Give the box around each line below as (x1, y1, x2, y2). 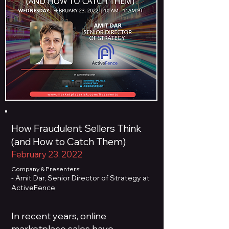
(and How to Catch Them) (11, 135, 126, 148)
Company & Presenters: (11, 165, 81, 173)
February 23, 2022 (11, 149, 82, 159)
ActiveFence (11, 183, 55, 192)
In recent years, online (11, 210, 106, 222)
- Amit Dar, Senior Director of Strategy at (11, 173, 150, 182)
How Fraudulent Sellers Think (11, 122, 142, 134)
